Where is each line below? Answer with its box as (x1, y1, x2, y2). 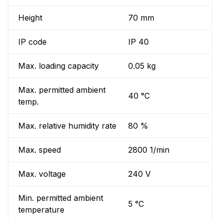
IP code (18, 37, 47, 47)
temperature (18, 205, 64, 215)
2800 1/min (128, 145, 170, 155)
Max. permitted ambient (18, 85, 106, 95)
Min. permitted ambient (18, 193, 103, 203)
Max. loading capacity (18, 61, 99, 71)
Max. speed (18, 145, 61, 155)
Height (18, 13, 42, 23)
